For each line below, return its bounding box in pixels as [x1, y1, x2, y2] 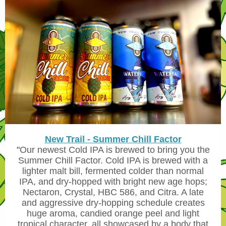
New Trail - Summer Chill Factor [44, 134, 182, 144]
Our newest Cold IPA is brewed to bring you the [19, 145, 210, 155]
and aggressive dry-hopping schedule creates [21, 198, 205, 208]
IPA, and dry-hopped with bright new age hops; [19, 177, 207, 187]
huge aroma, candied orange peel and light [27, 208, 199, 218]
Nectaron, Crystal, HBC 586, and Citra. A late [22, 187, 204, 197]
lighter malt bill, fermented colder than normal [22, 166, 204, 176]
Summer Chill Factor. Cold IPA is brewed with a [18, 155, 208, 165]
